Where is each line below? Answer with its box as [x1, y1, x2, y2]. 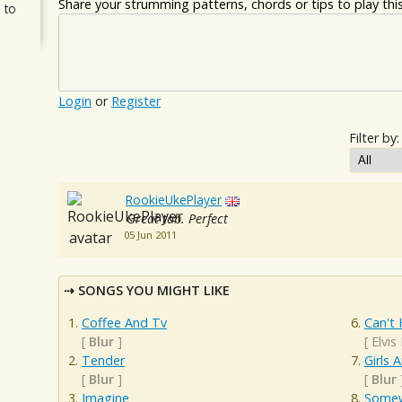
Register [111, 92, 161, 110]
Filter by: [349, 129, 399, 147]
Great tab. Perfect [126, 210, 228, 228]
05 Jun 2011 [123, 228, 177, 242]
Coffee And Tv [82, 313, 167, 331]
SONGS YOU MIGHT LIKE [78, 282, 230, 300]
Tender [82, 351, 125, 369]
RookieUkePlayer [126, 191, 223, 209]
